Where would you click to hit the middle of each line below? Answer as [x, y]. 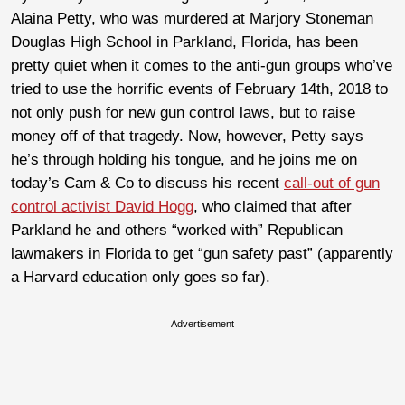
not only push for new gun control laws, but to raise [183, 112]
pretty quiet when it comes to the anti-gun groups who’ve [202, 65]
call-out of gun [332, 183]
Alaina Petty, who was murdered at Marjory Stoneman [192, 18]
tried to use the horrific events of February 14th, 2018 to [199, 89]
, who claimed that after [273, 206]
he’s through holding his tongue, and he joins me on [184, 159]
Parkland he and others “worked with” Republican [177, 230]
